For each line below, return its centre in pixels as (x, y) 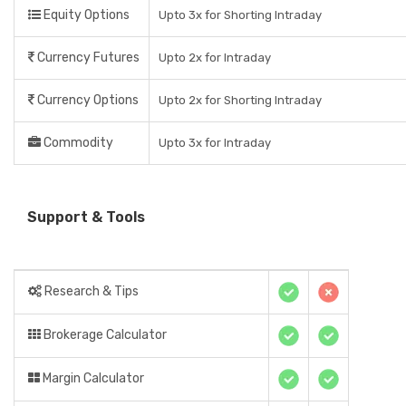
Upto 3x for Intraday (215, 143)
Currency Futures (87, 58)
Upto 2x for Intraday (215, 58)
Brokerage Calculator (104, 335)
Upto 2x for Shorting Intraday (240, 100)
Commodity (77, 143)
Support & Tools (86, 217)
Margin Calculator (92, 378)
